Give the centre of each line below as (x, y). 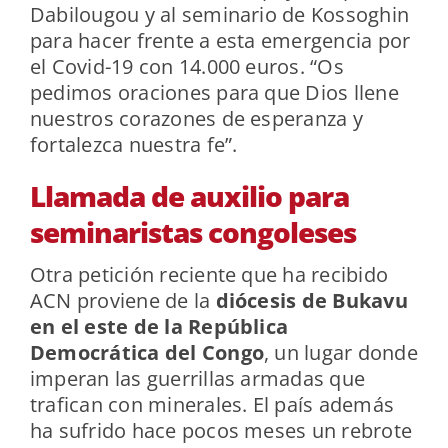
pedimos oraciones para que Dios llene (214, 93)
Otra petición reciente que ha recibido (209, 275)
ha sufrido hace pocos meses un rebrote (221, 431)
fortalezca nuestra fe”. (133, 145)
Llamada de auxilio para (189, 196)
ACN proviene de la (122, 301)
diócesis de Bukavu (311, 301)
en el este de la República (159, 327)
